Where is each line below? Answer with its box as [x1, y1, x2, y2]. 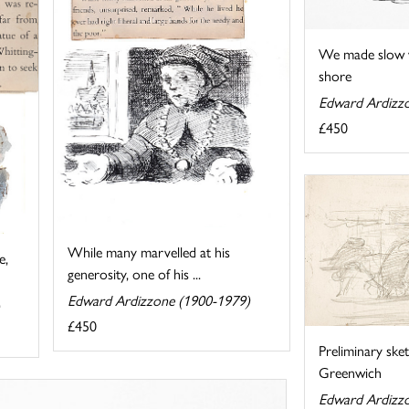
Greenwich [318, 362, 382, 383]
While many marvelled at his [68, 240, 231, 262]
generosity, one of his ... [68, 262, 202, 284]
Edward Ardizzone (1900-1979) [68, 288, 251, 310]
